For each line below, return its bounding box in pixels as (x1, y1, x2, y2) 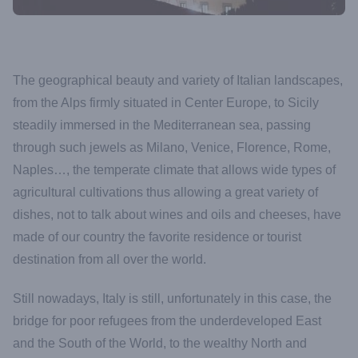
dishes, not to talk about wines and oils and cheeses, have (13, 208, 341, 222)
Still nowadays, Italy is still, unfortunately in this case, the (13, 292, 332, 306)
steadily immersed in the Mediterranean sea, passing (13, 118, 311, 133)
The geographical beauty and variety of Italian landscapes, (13, 74, 343, 88)
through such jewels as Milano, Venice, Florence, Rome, (13, 141, 331, 155)
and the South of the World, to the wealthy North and (13, 336, 307, 351)
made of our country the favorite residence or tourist (13, 230, 301, 245)
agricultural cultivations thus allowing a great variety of (13, 185, 318, 200)
